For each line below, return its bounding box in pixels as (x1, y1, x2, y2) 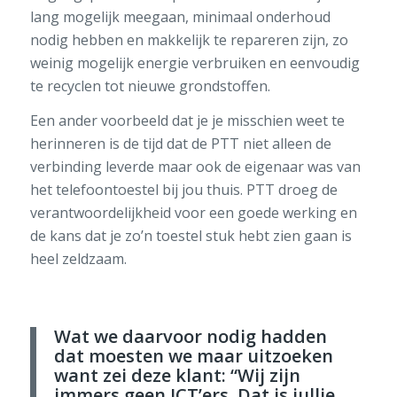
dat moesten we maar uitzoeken (53, 343, 333, 368)
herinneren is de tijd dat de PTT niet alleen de (29, 134, 331, 154)
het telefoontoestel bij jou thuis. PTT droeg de (29, 180, 338, 200)
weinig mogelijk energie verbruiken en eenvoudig (29, 52, 360, 73)
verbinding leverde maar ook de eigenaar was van (29, 157, 361, 177)
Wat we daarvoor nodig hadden (53, 323, 327, 348)
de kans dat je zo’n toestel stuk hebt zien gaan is (29, 226, 352, 246)
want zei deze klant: (53, 362, 230, 387)
